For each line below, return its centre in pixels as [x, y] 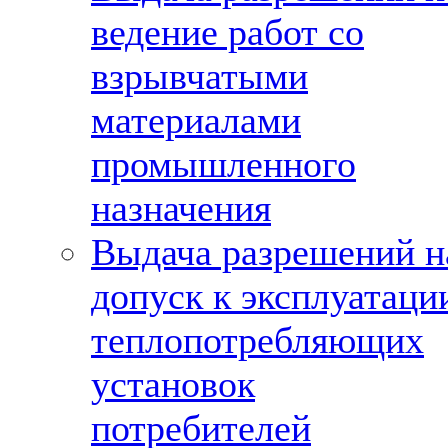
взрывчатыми [199, 76]
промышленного [223, 164]
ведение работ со [227, 32]
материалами [196, 120]
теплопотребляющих [257, 340]
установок [173, 384]
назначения [181, 208]
